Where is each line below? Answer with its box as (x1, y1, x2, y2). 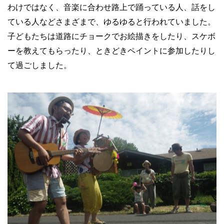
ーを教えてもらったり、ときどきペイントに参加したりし (7, 46, 215, 55)
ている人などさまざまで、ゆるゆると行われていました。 (7, 17, 215, 26)
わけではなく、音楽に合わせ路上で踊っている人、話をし (7, 2, 215, 11)
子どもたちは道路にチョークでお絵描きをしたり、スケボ (7, 31, 215, 40)
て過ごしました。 (7, 60, 71, 69)
